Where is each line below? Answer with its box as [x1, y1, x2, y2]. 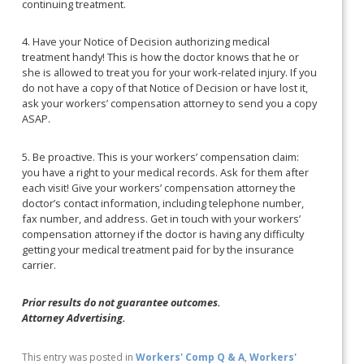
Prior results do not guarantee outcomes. [22, 295, 222, 310]
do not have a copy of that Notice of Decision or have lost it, [22, 80, 309, 96]
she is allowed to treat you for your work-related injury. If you [22, 65, 318, 80]
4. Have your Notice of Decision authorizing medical [22, 34, 271, 50]
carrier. [22, 257, 57, 272]
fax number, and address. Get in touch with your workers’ [22, 210, 301, 226]
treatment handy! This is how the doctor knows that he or [22, 50, 300, 65]
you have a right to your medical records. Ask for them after [22, 164, 310, 180]
